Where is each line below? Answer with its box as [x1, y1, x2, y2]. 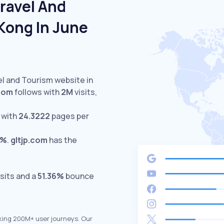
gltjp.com [10, 134, 47, 145]
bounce [65, 170, 94, 181]
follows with [13, 86, 61, 97]
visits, [73, 86, 97, 97]
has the [47, 134, 77, 145]
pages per [50, 110, 89, 121]
